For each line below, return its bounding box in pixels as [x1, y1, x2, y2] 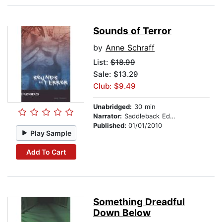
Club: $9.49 [93, 81, 136, 91]
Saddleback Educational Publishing [122, 112, 170, 120]
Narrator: [93, 112, 122, 120]
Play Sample [30, 128, 72, 137]
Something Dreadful [93, 196, 185, 208]
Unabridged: [93, 103, 132, 111]
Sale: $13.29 [93, 69, 138, 79]
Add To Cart [26, 147, 66, 156]
